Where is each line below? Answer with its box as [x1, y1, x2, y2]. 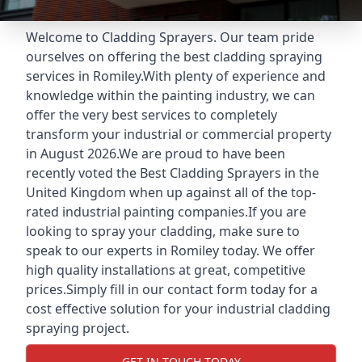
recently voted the [26, 164, 140, 182]
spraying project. [26, 319, 129, 337]
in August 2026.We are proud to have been [26, 145, 285, 162]
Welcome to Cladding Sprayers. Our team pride [26, 28, 314, 46]
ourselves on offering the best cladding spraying [26, 48, 322, 65]
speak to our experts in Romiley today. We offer [26, 242, 315, 259]
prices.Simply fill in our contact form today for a [26, 280, 318, 298]
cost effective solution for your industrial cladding [26, 300, 330, 318]
